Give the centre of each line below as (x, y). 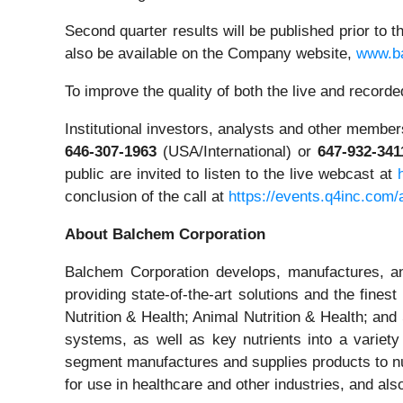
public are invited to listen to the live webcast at (232, 175)
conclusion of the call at (147, 197)
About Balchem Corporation (165, 235)
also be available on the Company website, (210, 54)
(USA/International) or (237, 152)
